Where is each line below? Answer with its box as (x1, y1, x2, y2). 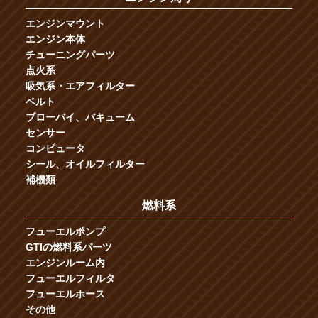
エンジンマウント (25, 18, 105, 30)
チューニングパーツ (25, 49, 115, 61)
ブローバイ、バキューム (25, 111, 135, 124)
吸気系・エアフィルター (25, 80, 135, 92)
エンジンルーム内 (25, 256, 105, 268)
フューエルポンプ (25, 225, 105, 237)
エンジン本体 (25, 33, 85, 45)
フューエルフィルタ (25, 272, 115, 284)
